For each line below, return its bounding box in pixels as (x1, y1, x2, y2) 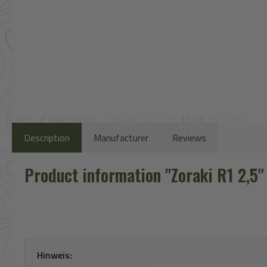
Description (24, 131, 70, 145)
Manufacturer (94, 131, 148, 145)
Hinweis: (37, 248, 72, 263)
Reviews (172, 131, 206, 145)
